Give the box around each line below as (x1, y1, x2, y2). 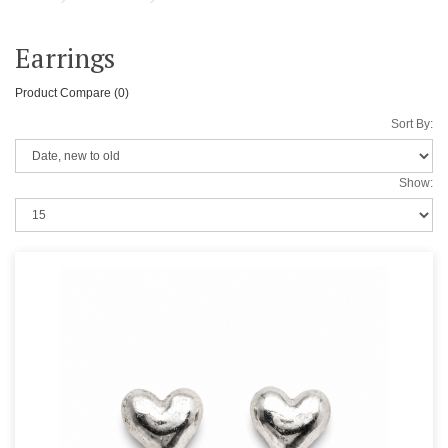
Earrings (15, 40, 115, 77)
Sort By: (391, 117, 433, 132)
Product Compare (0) (15, 86, 129, 101)
